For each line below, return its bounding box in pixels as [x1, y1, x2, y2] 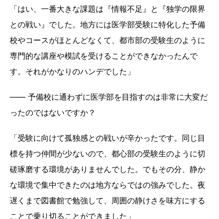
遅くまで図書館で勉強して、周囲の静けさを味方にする [10, 195, 205, 205]
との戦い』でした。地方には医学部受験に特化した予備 [10, 19, 205, 29]
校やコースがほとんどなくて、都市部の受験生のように [10, 35, 205, 45]
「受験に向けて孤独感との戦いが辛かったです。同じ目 [10, 132, 205, 143]
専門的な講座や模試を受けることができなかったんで [10, 50, 197, 61]
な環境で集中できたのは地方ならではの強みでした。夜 [10, 179, 205, 190]
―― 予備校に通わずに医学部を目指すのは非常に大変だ [10, 91, 208, 102]
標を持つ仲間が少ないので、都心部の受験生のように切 [10, 148, 205, 158]
